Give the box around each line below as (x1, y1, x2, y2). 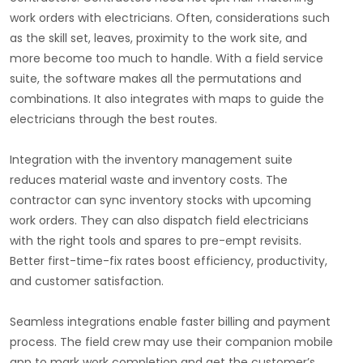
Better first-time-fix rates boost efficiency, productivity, (10, 253, 327, 270)
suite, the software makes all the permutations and (10, 70, 301, 88)
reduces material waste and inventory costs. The (10, 172, 288, 189)
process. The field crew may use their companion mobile (10, 334, 333, 351)
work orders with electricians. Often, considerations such (10, 10, 330, 27)
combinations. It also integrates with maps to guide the (10, 91, 324, 108)
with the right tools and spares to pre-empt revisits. (10, 233, 301, 250)
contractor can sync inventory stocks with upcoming (10, 192, 311, 209)
